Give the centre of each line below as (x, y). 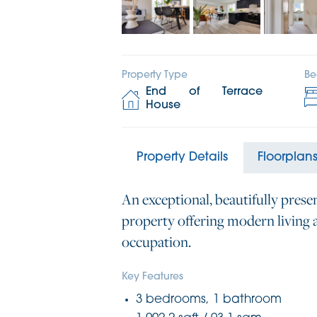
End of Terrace (204, 92)
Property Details (182, 157)
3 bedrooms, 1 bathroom (209, 299)
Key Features (152, 277)
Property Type (155, 75)
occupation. (156, 241)
